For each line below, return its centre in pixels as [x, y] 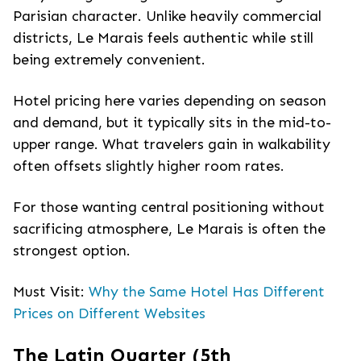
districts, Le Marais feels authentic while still [163, 38]
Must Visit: [51, 292]
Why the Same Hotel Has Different [207, 292]
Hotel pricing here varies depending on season [170, 101]
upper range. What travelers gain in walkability [172, 144]
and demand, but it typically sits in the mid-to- [172, 122]
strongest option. [72, 251]
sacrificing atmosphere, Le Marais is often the [169, 229]
